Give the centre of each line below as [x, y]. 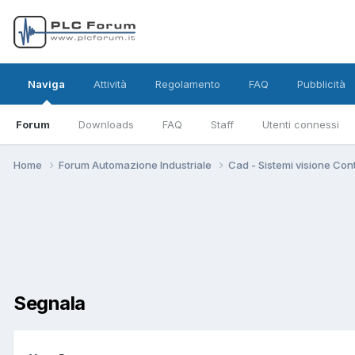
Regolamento [188, 84]
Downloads [106, 124]
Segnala [50, 303]
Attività [110, 84]
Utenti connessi [301, 124]
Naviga [46, 84]
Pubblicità [321, 84]
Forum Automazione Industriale [136, 164]
